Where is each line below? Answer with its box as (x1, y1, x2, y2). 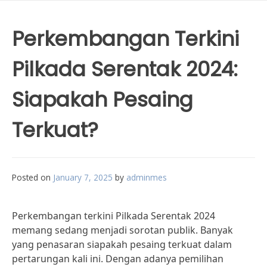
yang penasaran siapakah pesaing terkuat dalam (12, 238, 232, 251)
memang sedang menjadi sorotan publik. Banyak (12, 223, 233, 237)
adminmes (126, 172, 167, 183)
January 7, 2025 (53, 172, 113, 183)
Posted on (12, 172, 53, 183)
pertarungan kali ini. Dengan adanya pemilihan (12, 252, 223, 265)
